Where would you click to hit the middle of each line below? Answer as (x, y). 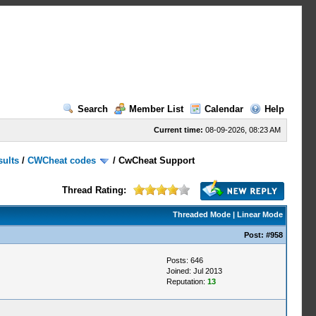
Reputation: (187, 281)
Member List (156, 109)
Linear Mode (260, 214)
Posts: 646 (184, 260)
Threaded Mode (201, 214)
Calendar (224, 109)
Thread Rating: (94, 190)
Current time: (178, 130)
